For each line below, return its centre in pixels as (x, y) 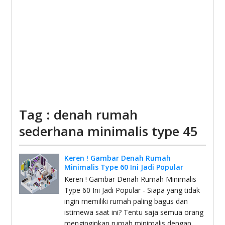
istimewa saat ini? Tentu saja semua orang (134, 212)
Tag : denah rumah (79, 115)
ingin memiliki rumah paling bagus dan (126, 201)
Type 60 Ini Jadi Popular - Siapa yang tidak (132, 190)
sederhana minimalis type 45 (109, 131)
